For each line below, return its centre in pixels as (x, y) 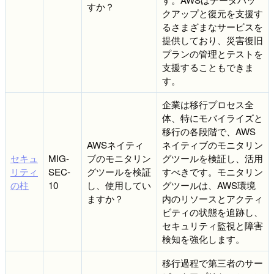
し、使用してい (119, 185)
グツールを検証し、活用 (213, 158)
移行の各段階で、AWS (209, 131)
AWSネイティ (115, 144)
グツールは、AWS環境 (209, 185)
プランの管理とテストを (213, 53)
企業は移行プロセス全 (208, 104)
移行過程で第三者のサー (213, 262)
